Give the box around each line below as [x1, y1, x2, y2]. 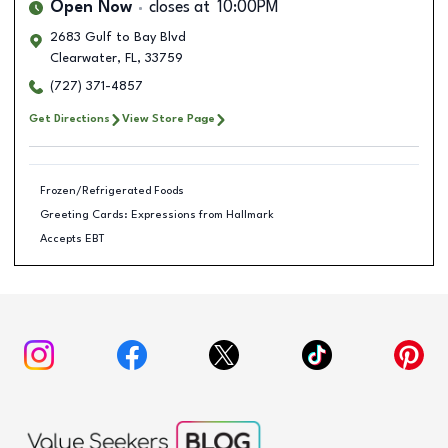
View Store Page [122, 113, 215, 125]
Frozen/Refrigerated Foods [39, 184, 184, 197]
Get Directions [29, 113, 110, 125]
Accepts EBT [39, 232, 105, 245]
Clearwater [50, 52, 117, 65]
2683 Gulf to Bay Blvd [50, 31, 186, 44]
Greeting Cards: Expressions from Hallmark [39, 208, 274, 221]
